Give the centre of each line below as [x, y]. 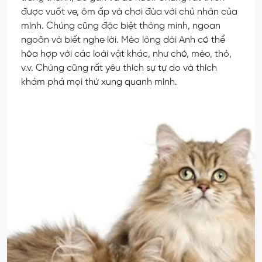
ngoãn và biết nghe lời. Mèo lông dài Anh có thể [123, 40]
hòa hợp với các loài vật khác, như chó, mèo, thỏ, [126, 54]
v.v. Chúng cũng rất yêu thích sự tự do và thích [119, 68]
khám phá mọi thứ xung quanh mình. [99, 82]
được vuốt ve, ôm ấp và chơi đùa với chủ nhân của [129, 12]
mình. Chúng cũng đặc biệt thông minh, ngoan [121, 26]
